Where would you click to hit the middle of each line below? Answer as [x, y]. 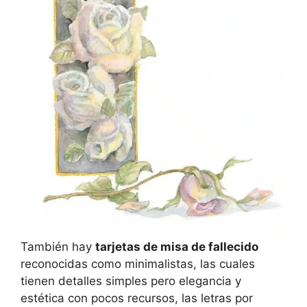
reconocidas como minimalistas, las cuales [138, 264]
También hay [58, 247]
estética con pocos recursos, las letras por [137, 298]
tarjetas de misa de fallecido [177, 247]
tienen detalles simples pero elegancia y [131, 281]
